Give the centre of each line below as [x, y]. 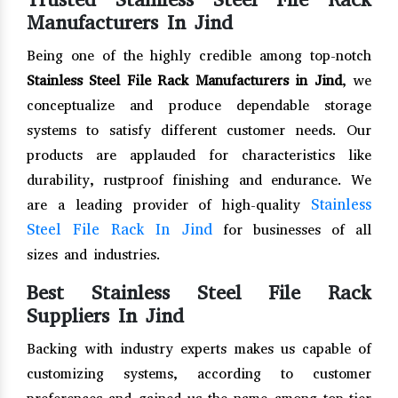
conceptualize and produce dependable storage [199, 105]
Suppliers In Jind [105, 315]
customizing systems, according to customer [199, 373]
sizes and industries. [94, 254]
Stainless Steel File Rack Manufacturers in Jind [184, 80]
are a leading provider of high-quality [169, 204]
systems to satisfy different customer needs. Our [199, 130]
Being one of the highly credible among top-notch [199, 55]
